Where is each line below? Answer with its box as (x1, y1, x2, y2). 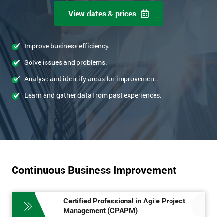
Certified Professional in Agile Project (63, 196, 185, 206)
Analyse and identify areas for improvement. (24, 74, 158, 84)
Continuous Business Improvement (12, 163, 177, 177)
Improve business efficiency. (24, 41, 110, 51)
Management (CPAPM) (63, 205, 138, 216)
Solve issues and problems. (24, 58, 107, 67)
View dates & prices (68, 8, 136, 19)
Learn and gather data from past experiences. (24, 91, 162, 100)
